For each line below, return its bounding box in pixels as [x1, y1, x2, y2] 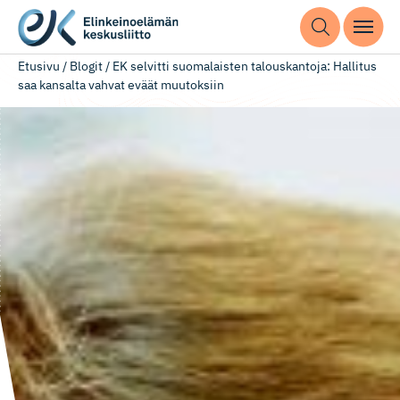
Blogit [70, 58, 103, 74]
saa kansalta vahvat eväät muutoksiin [18, 77, 224, 93]
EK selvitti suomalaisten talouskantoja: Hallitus [112, 58, 377, 74]
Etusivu [18, 58, 60, 74]
